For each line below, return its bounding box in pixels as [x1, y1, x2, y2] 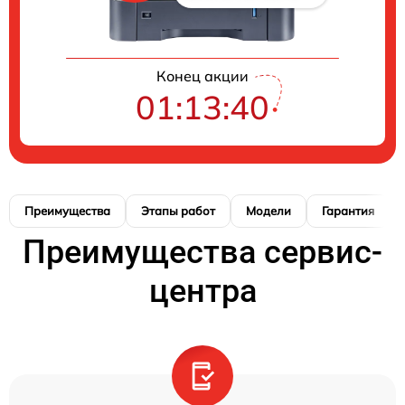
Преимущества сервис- [23, 233, 382, 271]
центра [148, 272, 257, 310]
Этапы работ [141, 203, 215, 218]
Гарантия [322, 203, 374, 218]
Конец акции [156, 67, 249, 85]
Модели [246, 203, 291, 218]
